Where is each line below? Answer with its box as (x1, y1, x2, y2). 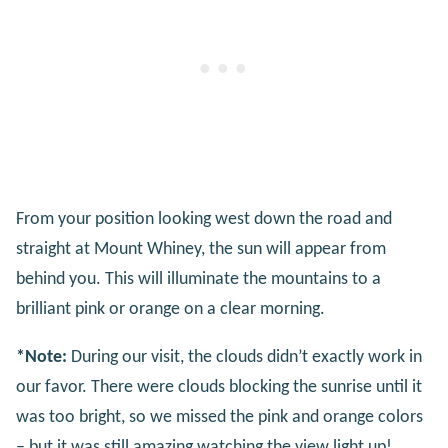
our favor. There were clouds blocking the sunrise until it (16, 377, 422, 397)
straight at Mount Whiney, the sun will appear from (16, 239, 386, 259)
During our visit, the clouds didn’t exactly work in (67, 347, 422, 367)
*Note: (16, 347, 67, 367)
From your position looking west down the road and (16, 209, 392, 229)
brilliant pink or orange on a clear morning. (16, 299, 325, 319)
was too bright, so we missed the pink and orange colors (16, 407, 423, 427)
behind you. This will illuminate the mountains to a (16, 269, 381, 289)
